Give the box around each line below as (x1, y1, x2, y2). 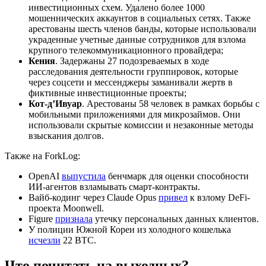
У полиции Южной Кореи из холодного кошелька (28, 224, 231, 235)
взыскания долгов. (28, 131, 104, 141)
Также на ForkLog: (5, 151, 80, 161)
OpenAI (28, 171, 62, 182)
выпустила (62, 171, 106, 182)
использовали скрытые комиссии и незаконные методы (28, 120, 254, 131)
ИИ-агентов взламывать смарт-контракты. (28, 182, 200, 192)
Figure (28, 214, 55, 224)
